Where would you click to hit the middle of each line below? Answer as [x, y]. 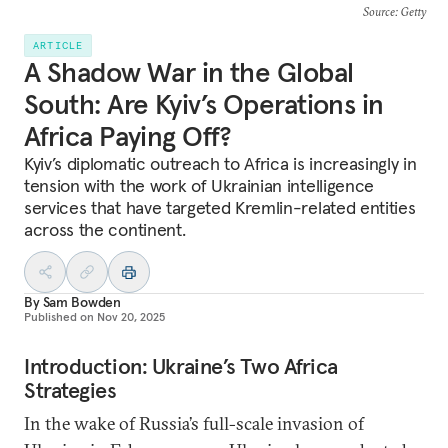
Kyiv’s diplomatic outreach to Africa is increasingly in [220, 163]
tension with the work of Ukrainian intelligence [199, 185]
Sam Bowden [82, 302]
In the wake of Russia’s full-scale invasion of [194, 423]
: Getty [410, 11]
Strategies [70, 390]
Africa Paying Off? [128, 136]
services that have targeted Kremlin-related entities [220, 207]
